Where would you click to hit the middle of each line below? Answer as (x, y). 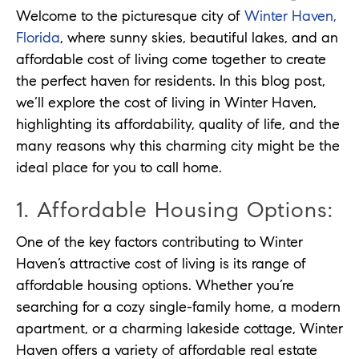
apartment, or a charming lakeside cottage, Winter (179, 329)
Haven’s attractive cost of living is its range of (161, 264)
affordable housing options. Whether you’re (155, 286)
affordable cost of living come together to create (171, 60)
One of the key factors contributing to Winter (159, 242)
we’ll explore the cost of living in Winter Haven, (166, 103)
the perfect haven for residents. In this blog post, (171, 81)
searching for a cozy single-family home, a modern (178, 307)
